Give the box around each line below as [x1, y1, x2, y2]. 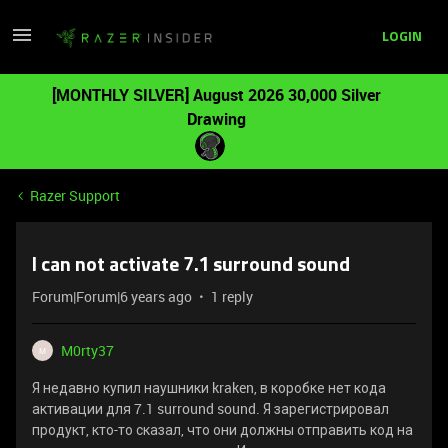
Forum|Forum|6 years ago [32, 287, 192, 306]
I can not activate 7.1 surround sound [32, 256, 350, 276]
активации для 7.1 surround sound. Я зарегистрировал [32, 399, 389, 418]
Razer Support [30, 186, 120, 205]
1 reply [211, 287, 253, 306]
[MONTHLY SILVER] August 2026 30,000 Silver [51, 84, 381, 106]
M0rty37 [61, 341, 114, 360]
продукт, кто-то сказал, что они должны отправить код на [32, 420, 413, 439]
